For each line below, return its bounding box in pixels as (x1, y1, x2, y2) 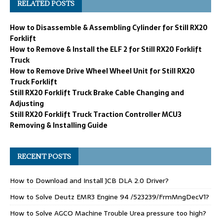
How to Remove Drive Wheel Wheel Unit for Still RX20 (10, 65, 195, 76)
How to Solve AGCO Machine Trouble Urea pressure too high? (10, 207, 206, 219)
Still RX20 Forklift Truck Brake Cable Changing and (10, 87, 184, 98)
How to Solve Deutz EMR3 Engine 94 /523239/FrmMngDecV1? (10, 191, 209, 202)
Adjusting (10, 98, 44, 109)
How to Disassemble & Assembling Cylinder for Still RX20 (10, 22, 208, 33)
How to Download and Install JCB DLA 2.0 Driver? (10, 175, 169, 186)
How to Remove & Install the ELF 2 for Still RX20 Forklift (10, 43, 202, 55)
